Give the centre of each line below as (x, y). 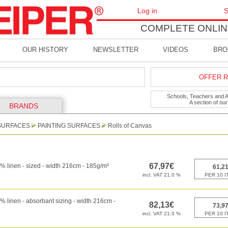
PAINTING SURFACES (69, 126)
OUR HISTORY (46, 50)
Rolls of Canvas (130, 126)
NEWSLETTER (116, 50)
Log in (147, 11)
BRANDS (24, 106)
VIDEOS (176, 50)
